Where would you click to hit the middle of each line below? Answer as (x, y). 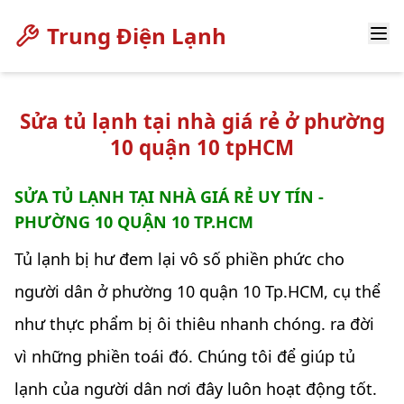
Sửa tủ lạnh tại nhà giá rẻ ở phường (202, 121)
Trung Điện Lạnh (137, 36)
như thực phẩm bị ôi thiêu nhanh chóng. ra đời (194, 324)
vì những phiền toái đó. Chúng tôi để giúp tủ (185, 357)
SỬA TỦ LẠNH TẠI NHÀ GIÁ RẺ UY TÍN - (169, 197)
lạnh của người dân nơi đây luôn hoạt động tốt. (196, 389)
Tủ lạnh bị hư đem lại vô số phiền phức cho (179, 259)
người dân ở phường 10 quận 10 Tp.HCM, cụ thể (197, 292)
